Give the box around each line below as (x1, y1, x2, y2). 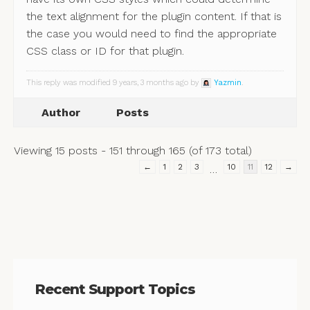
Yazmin (213, 78, 241, 88)
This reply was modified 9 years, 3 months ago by (26, 78, 201, 88)
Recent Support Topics (35, 281, 195, 298)
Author (41, 106, 80, 120)
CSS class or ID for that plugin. (26, 44, 184, 58)
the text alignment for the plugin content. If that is (26, 10, 282, 24)
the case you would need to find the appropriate (26, 27, 277, 41)
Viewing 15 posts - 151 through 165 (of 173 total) (13, 144, 252, 158)
